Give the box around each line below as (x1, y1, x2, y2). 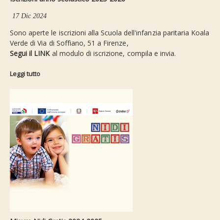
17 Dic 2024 (12, 12, 47, 20)
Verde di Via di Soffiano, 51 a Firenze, (10, 38, 129, 48)
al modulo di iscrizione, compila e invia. (52, 49, 176, 58)
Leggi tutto (10, 69, 40, 79)
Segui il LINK (10, 49, 52, 58)
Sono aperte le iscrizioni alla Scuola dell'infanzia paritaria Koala (10, 28, 210, 38)
